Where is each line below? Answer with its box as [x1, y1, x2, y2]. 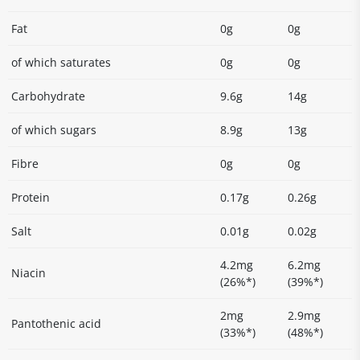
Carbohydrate [11, 88, 85, 104]
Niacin [11, 265, 46, 280]
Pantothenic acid [11, 316, 101, 331]
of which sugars [11, 122, 96, 137]
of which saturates [11, 55, 111, 70]
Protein [11, 190, 50, 205]
